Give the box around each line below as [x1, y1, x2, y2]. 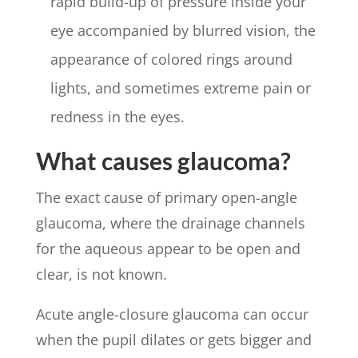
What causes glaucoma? [35, 145, 291, 175]
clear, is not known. [35, 264, 167, 284]
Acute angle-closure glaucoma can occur [35, 304, 308, 324]
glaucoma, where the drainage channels [35, 213, 305, 233]
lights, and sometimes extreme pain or [50, 78, 311, 97]
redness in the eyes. [50, 106, 185, 126]
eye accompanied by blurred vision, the [50, 20, 316, 40]
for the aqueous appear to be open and [35, 238, 300, 258]
